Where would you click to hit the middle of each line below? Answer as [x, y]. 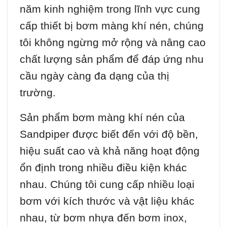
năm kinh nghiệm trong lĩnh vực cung [110, 9]
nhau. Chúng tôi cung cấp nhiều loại [107, 184]
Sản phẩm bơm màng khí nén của [102, 118]
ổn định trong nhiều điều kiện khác [103, 168]
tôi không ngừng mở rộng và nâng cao [113, 43]
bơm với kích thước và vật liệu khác [107, 201]
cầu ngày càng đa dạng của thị [94, 76]
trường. [38, 93]
